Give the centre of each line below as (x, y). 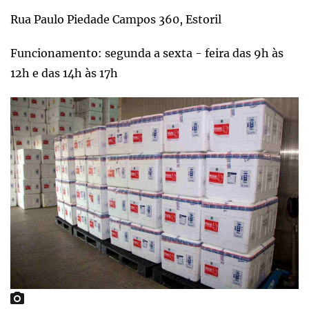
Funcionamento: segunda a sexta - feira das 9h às (147, 53)
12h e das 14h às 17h (64, 73)
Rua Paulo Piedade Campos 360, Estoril (116, 19)
